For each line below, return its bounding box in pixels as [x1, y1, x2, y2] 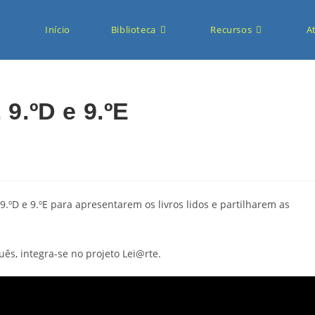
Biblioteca [110, 23, 156, 36]
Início [45, 23, 70, 36]
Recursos [210, 23, 252, 36]
